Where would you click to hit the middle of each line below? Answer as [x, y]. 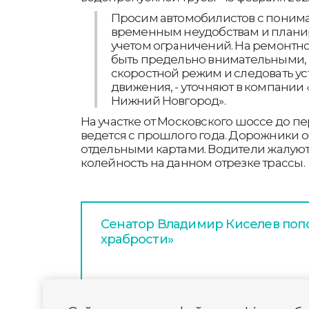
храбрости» [137, 240]
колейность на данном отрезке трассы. [192, 163]
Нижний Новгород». [168, 101]
